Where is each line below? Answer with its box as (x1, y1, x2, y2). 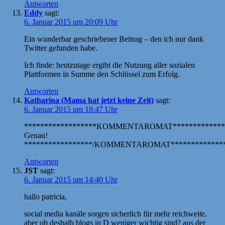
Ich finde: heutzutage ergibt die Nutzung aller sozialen (24, 60, 195, 69)
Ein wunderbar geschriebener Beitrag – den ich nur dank (24, 34, 203, 43)
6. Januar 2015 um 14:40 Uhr (24, 175, 118, 184)
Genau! (24, 131, 48, 140)
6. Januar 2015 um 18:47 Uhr (24, 104, 118, 114)
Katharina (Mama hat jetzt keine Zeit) (24, 95, 154, 104)
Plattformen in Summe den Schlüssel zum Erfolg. (24, 69, 180, 78)
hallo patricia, (24, 192, 67, 201)
